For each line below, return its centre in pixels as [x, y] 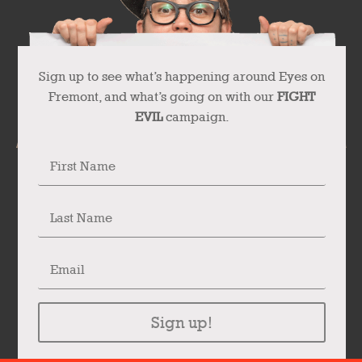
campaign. [196, 117]
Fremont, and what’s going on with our [163, 97]
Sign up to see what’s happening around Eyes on [182, 77]
